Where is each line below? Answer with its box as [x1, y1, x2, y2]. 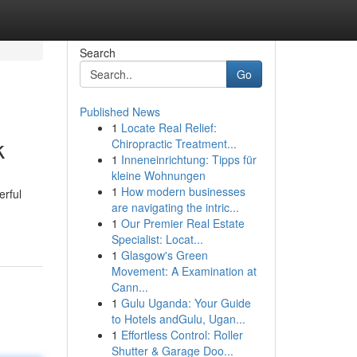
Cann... [111, 279, 148, 295]
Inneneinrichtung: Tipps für [120, 151, 257, 167]
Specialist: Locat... [111, 231, 203, 247]
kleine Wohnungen [111, 167, 206, 183]
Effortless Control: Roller [120, 327, 243, 343]
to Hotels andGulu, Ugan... [111, 311, 245, 327]
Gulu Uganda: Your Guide [120, 295, 251, 311]
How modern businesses [120, 183, 245, 199]
